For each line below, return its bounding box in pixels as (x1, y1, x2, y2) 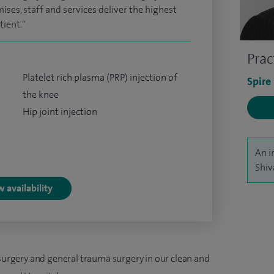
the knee (22, 88, 59, 101)
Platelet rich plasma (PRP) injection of (22, 71, 177, 84)
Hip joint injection (22, 105, 97, 118)
